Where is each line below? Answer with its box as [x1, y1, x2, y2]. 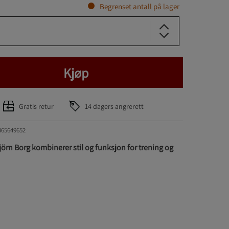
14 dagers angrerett [84, 101, 144, 111]
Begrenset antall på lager [99, 2, 179, 11]
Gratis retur [18, 101, 54, 111]
